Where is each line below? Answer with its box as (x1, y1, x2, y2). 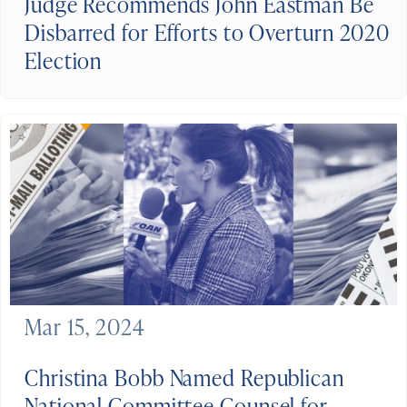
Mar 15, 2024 (25, 311, 145, 342)
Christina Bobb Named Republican (25, 362, 344, 392)
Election (25, 45, 103, 75)
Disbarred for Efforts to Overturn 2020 (25, 16, 391, 47)
